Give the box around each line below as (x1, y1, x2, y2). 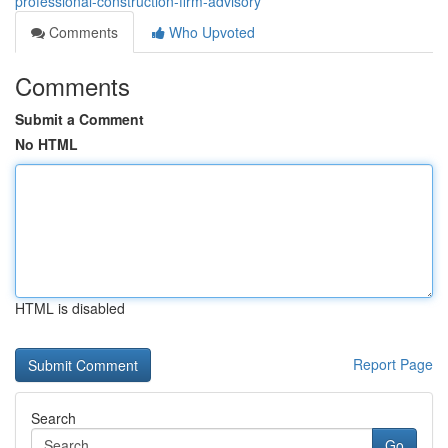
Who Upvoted (165, 22, 255, 42)
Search (31, 408, 76, 428)
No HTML (15, 134, 78, 154)
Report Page (353, 354, 433, 374)
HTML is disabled (15, 298, 125, 318)
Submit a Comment (15, 109, 144, 129)
